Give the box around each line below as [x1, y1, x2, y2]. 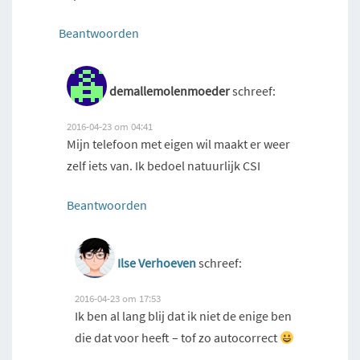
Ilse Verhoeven [117, 255, 196, 272]
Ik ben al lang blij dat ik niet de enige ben [75, 308, 292, 325]
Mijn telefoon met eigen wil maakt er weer [67, 136, 290, 153]
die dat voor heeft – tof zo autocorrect [75, 329, 280, 346]
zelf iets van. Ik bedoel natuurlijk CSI [67, 157, 260, 174]
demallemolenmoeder [109, 83, 230, 100]
